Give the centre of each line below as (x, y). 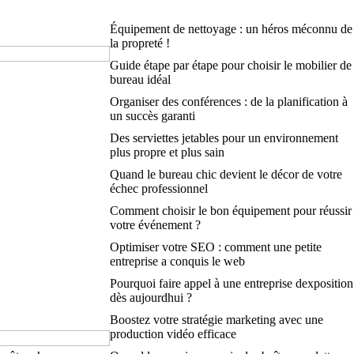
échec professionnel (158, 188)
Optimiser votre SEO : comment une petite (215, 247)
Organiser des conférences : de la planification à (228, 102)
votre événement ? (155, 225)
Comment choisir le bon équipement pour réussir (230, 211)
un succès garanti (152, 116)
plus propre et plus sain (167, 152)
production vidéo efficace (173, 334)
